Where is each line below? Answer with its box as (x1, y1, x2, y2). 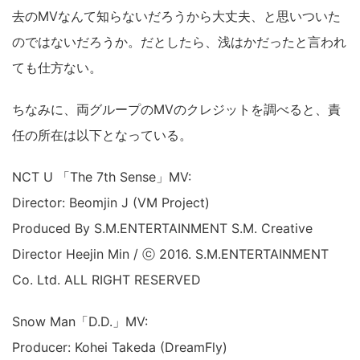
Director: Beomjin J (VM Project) (12, 194, 210, 211)
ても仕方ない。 (12, 59, 102, 76)
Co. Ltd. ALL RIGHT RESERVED (12, 272, 201, 288)
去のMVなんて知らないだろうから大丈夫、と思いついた (12, 8, 341, 24)
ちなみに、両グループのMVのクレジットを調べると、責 (12, 101, 341, 117)
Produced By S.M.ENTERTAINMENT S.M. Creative (12, 220, 313, 236)
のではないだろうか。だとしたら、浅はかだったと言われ (12, 34, 346, 50)
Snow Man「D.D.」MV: (12, 313, 148, 329)
